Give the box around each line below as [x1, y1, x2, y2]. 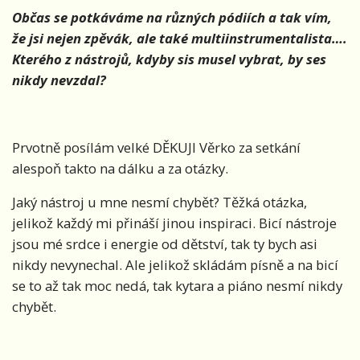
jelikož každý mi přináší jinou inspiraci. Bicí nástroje [12, 214, 337, 233]
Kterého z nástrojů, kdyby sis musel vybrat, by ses [12, 50, 326, 69]
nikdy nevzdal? [12, 71, 106, 90]
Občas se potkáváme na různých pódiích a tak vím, [12, 8, 332, 27]
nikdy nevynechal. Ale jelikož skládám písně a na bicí [12, 256, 338, 275]
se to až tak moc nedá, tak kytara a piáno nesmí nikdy [12, 276, 342, 296]
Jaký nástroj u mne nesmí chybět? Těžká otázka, [12, 193, 307, 212]
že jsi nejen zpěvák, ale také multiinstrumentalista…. [12, 29, 347, 48]
